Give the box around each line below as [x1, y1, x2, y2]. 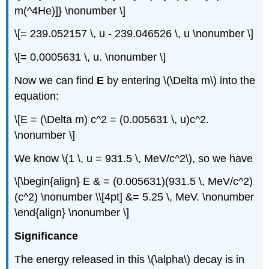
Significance [14, 230, 79, 243]
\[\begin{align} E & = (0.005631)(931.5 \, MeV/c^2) [14, 175, 253, 188]
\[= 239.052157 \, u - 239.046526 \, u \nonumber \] [14, 28, 254, 40]
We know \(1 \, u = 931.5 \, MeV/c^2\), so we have [14, 152, 253, 165]
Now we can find [14, 74, 97, 87]
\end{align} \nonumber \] [14, 207, 130, 219]
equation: [14, 90, 59, 103]
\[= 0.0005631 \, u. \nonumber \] [14, 51, 166, 64]
